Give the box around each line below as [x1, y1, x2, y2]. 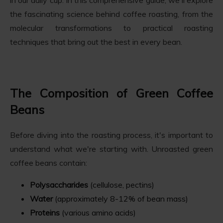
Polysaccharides [30, 179, 88, 190]
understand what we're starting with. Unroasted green [10, 143, 213, 154]
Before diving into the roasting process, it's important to [10, 129, 213, 140]
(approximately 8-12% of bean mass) [53, 193, 188, 204]
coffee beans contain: [10, 157, 87, 168]
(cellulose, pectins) [88, 179, 154, 190]
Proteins [30, 207, 60, 218]
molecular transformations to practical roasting [10, 22, 213, 33]
